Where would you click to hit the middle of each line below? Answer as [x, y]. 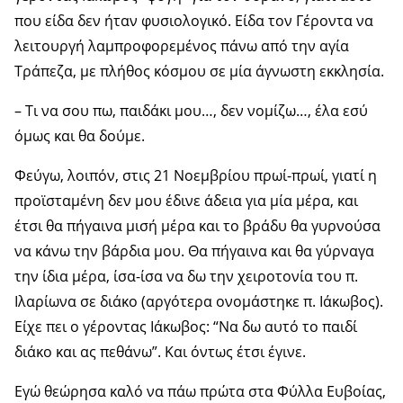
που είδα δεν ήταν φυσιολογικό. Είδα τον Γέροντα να [194, 20]
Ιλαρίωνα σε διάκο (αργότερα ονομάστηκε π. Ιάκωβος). [199, 301]
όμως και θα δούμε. [80, 135]
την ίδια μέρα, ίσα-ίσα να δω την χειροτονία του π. [186, 276]
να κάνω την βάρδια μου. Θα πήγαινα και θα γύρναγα [194, 251]
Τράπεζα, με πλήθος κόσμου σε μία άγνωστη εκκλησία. [199, 71]
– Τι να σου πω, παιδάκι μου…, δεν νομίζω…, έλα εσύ [191, 110]
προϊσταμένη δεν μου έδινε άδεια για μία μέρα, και [186, 200]
